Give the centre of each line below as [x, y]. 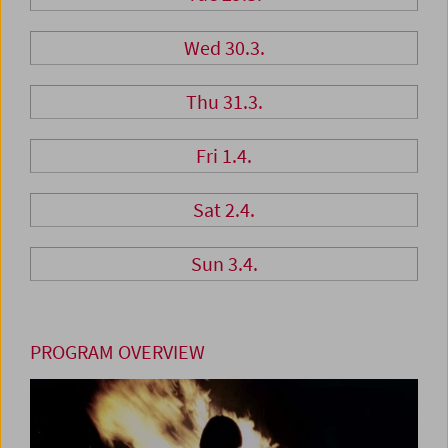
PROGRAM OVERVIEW [117, 352]
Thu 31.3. [224, 102]
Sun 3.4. [224, 264]
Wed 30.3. [224, 48]
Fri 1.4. [224, 156]
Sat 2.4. [224, 210]
